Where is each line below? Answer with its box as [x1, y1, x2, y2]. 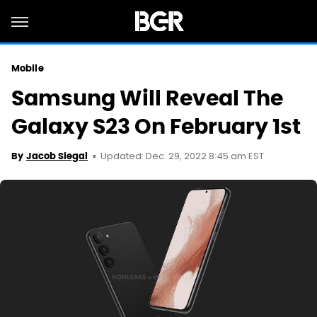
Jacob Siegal [26, 150, 88, 162]
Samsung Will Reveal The [11, 84, 283, 112]
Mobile [11, 62, 44, 74]
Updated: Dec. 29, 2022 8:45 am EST [100, 149, 264, 164]
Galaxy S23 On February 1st [11, 113, 301, 140]
